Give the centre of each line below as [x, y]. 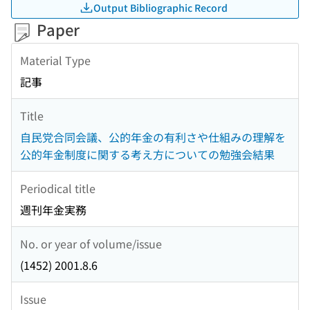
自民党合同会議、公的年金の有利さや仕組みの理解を [153, 137]
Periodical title [58, 188]
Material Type [55, 60]
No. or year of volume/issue [91, 243]
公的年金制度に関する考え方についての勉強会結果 [147, 155]
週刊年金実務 [53, 210]
